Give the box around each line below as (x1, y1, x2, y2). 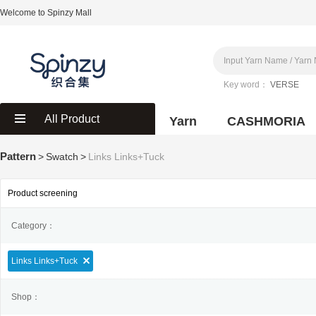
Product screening (8, 188, 78, 198)
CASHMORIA (227, 114, 305, 128)
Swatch (46, 151, 78, 162)
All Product (44, 113, 99, 125)
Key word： (224, 80, 268, 90)
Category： (11, 221, 55, 231)
